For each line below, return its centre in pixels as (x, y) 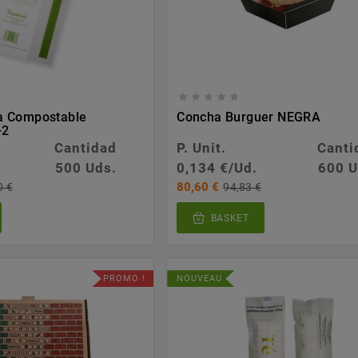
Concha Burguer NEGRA (249, 117)
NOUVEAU (200, 279)
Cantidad (86, 147)
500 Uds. (86, 167)
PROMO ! (125, 279)
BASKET (230, 219)
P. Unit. (202, 147)
